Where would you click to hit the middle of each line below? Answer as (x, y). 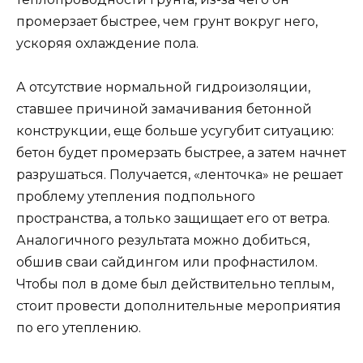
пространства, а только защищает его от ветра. (173, 219)
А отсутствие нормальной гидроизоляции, (163, 88)
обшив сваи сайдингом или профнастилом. (167, 263)
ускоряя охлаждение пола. (107, 43)
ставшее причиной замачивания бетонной (164, 109)
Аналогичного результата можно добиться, (163, 241)
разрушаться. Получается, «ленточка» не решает (179, 175)
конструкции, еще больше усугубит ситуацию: (175, 131)
